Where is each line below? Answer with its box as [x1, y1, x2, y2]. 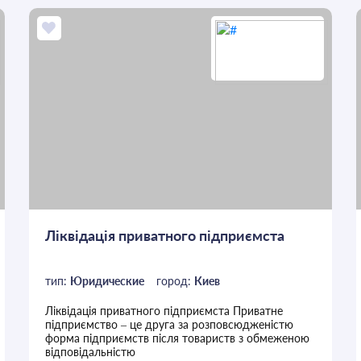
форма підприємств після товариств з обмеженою [44, 331, 309, 346]
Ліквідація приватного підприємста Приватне [44, 304, 283, 318]
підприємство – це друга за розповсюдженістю [44, 317, 293, 332]
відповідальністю [44, 345, 135, 359]
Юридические [69, 274, 144, 288]
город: [156, 274, 194, 288]
